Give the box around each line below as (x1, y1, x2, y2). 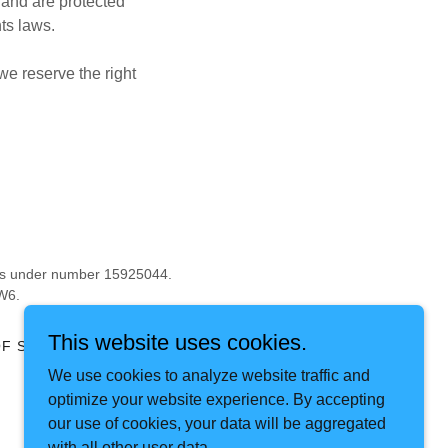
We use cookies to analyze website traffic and (48, 367, 370, 384)
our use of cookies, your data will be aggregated (48, 415, 386, 432)
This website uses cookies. (48, 330, 307, 355)
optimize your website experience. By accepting (48, 391, 385, 408)
